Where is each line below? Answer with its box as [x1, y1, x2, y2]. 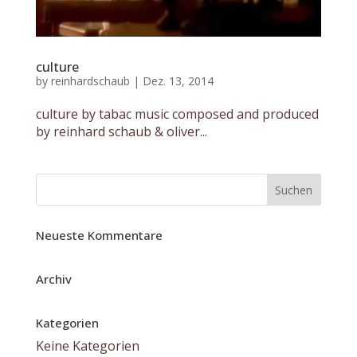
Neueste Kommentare [35, 226, 163, 243]
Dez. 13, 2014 [142, 73, 214, 88]
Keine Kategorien [35, 336, 139, 355]
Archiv [35, 270, 72, 287]
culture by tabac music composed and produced [35, 104, 319, 123]
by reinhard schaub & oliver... [35, 122, 207, 140]
